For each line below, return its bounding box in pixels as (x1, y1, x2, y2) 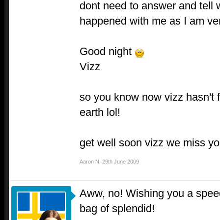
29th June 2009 (102, 159, 139, 165)
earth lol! (80, 106, 120, 119)
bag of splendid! (80, 202, 155, 215)
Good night (80, 45, 135, 58)
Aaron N (80, 159, 99, 165)
